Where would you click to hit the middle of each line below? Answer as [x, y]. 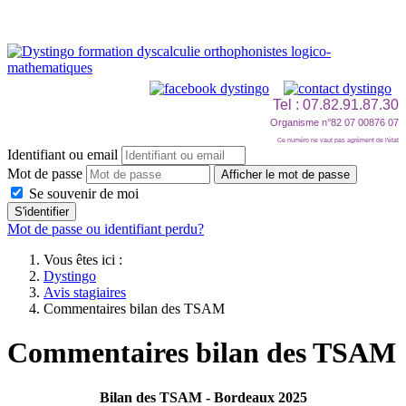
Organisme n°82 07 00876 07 [334, 122]
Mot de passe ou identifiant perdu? [106, 229]
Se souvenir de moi [82, 193]
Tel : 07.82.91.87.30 [336, 105]
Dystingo [70, 276]
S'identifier [42, 212]
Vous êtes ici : [87, 260]
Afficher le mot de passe [285, 174]
